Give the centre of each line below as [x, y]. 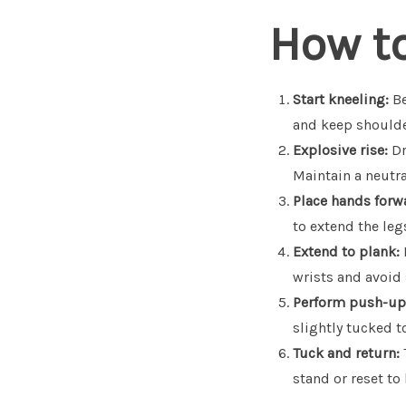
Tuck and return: [346, 353]
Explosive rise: [340, 150]
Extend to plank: [346, 251]
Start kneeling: [341, 99]
